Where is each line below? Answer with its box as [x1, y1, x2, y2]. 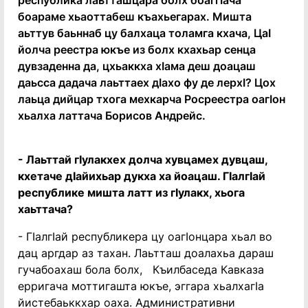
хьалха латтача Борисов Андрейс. [18, 109, 206, 122]
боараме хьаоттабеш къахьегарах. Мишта [18, 10, 252, 23]
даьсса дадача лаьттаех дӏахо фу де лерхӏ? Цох [18, 76, 276, 89]
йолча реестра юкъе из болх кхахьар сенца [18, 43, 256, 56]
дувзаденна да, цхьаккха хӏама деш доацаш [18, 59, 256, 73]
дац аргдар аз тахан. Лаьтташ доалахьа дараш [18, 246, 274, 260]
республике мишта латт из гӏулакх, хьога [18, 186, 245, 199]
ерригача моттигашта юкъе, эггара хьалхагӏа [18, 279, 264, 293]
